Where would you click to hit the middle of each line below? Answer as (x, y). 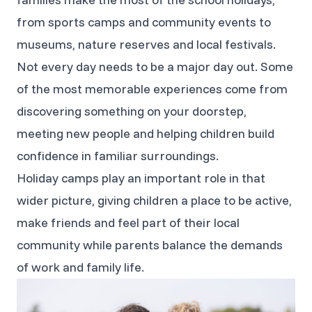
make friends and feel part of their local (128, 223)
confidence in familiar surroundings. (118, 156)
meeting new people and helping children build (146, 133)
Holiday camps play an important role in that (141, 178)
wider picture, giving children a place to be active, (154, 200)
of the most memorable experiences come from (152, 89)
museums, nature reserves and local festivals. (146, 44)
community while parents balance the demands (150, 245)
